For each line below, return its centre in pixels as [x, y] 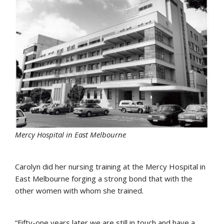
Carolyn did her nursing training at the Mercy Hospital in [110, 167]
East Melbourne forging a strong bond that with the [104, 179]
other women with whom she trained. [79, 191]
